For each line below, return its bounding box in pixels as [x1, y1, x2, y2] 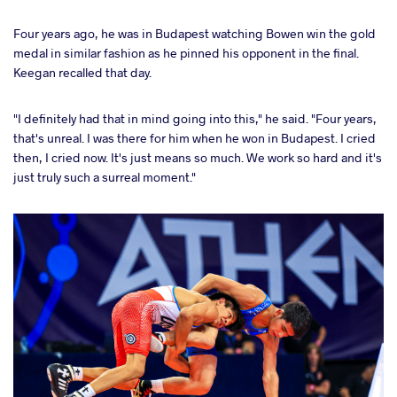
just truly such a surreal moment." [13, 167, 196, 185]
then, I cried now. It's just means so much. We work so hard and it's [13, 148, 382, 166]
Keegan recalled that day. [13, 63, 152, 81]
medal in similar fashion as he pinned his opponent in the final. [13, 43, 359, 61]
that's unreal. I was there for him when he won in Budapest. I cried [13, 128, 376, 146]
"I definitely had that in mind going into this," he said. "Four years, [13, 109, 377, 127]
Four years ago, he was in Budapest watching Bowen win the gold [13, 24, 376, 42]
